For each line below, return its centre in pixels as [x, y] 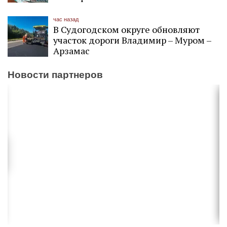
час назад [66, 20]
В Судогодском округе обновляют [126, 30]
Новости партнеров [55, 74]
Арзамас [71, 51]
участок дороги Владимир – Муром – [132, 40]
